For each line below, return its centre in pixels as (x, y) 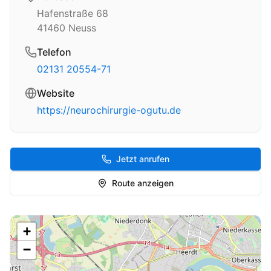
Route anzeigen (143, 183)
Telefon (54, 52)
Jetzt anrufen (143, 159)
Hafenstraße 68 (73, 13)
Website (56, 93)
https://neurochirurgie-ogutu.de (109, 110)
